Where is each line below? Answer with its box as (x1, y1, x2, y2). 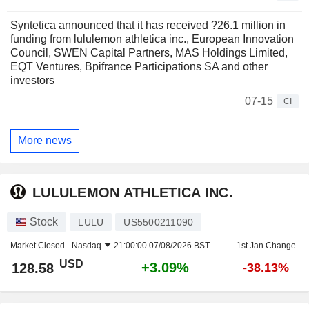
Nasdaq (72, 240, 101, 250)
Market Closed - (10, 240, 72, 250)
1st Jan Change (236, 240, 296, 250)
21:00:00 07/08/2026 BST (114, 240, 210, 250)
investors (10, 74, 54, 86)
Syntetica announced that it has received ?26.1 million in (10, 19, 286, 31)
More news (18, 134, 72, 147)
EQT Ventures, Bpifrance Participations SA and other (10, 60, 268, 72)
